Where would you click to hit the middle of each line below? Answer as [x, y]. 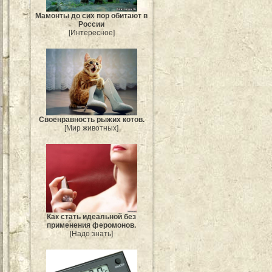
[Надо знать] [92, 233]
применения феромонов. [92, 225]
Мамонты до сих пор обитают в [92, 15]
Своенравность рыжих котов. [92, 120]
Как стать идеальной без [92, 216]
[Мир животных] [92, 128]
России [92, 24]
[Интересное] [92, 32]
